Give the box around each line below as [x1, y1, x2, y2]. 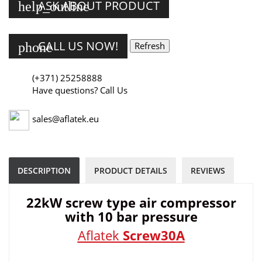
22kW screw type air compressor [26, 194, 236, 212]
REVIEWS [191, 165, 225, 177]
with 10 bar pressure [64, 208, 198, 226]
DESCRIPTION [18, 165, 71, 177]
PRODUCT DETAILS [94, 165, 167, 177]
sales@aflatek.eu [32, 113, 99, 125]
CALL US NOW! [38, 38, 118, 54]
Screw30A [122, 226, 185, 244]
